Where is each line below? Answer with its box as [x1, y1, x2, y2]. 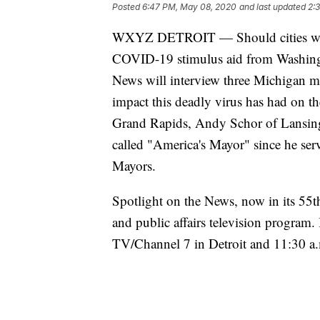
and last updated [239, 1, 306, 13]
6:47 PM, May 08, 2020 [142, 1, 236, 13]
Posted [112, 1, 142, 13]
